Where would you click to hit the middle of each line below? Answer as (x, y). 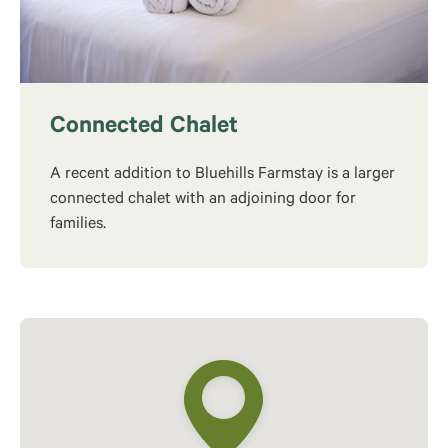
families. (78, 225)
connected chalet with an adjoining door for (203, 200)
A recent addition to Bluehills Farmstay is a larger (222, 175)
